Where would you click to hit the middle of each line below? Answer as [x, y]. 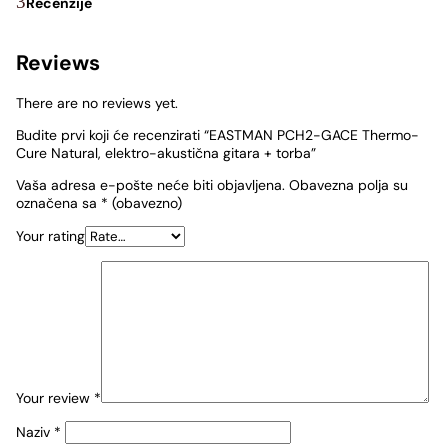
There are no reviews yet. [97, 103]
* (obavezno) [141, 203]
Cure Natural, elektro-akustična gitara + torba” [166, 153]
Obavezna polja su [348, 185]
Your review [55, 398]
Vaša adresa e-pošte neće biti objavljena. [150, 185]
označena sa [58, 203]
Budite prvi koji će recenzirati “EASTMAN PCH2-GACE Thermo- [217, 135]
